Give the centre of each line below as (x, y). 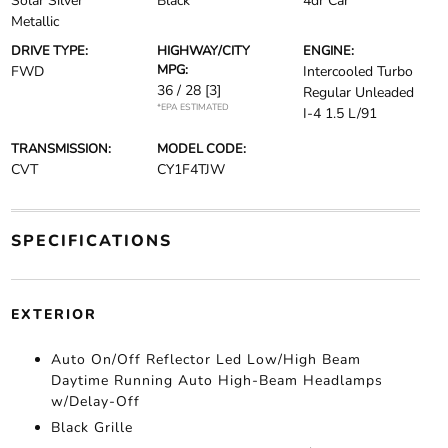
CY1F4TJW (190, 169)
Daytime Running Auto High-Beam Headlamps (216, 380)
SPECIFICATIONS (91, 241)
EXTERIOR (53, 314)
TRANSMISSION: (60, 149)
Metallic (34, 21)
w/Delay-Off (95, 401)
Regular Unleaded (359, 92)
